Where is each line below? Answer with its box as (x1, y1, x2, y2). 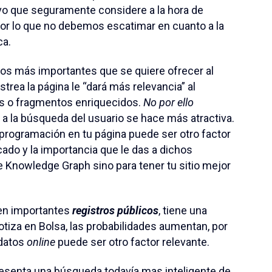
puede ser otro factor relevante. (55, 236, 209, 249)
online (27, 236, 55, 249)
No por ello (143, 96, 194, 109)
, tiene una (158, 204, 207, 217)
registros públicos (72, 204, 158, 217)
